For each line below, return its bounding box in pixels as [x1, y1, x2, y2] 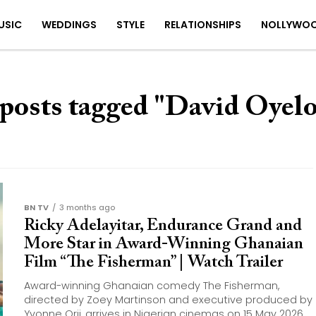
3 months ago [59, 202, 115, 213]
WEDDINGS [41, 18, 97, 32]
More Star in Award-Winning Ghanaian [24, 236, 303, 253]
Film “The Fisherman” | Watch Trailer [24, 254, 283, 271]
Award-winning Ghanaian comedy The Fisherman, [24, 279, 279, 293]
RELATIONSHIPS [164, 18, 241, 32]
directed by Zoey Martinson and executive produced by [24, 293, 312, 307]
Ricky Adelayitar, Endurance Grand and [24, 217, 302, 234]
